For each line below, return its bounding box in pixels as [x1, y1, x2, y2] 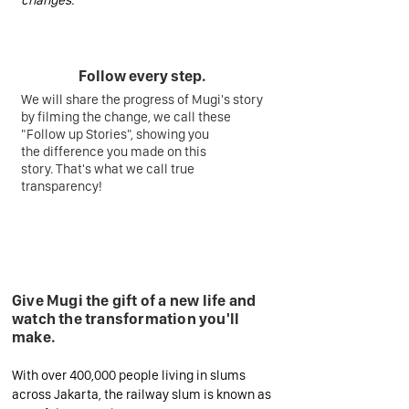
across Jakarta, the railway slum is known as [12, 386, 271, 403]
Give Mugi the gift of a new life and [12, 291, 257, 309]
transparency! [21, 178, 102, 194]
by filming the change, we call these [21, 109, 231, 125]
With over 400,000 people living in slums [12, 367, 246, 383]
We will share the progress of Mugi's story [21, 91, 263, 108]
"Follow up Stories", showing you [21, 126, 209, 142]
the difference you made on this [21, 143, 206, 160]
